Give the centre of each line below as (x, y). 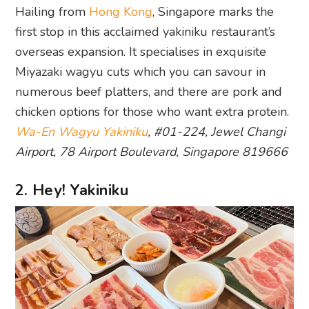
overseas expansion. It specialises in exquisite (141, 52)
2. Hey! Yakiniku (72, 191)
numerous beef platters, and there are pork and (149, 92)
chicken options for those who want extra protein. (152, 112)
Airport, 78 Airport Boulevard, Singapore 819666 (152, 152)
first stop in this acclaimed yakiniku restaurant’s (146, 32)
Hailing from (52, 12)
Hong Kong (121, 12)
